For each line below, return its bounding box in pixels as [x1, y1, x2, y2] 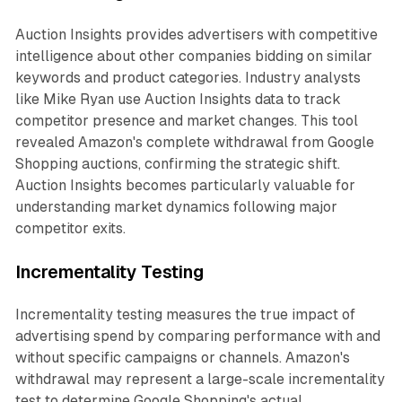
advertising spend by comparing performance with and [14, 328, 380, 345]
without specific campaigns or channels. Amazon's [14, 349, 350, 367]
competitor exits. [14, 220, 126, 238]
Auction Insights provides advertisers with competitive [14, 26, 378, 44]
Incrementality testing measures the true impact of [14, 306, 355, 324]
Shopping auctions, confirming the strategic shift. [14, 155, 340, 173]
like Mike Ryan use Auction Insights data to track [14, 91, 341, 109]
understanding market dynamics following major [14, 198, 337, 216]
